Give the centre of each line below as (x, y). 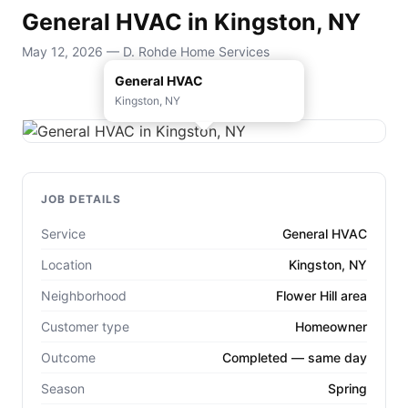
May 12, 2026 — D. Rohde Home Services (146, 51)
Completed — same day (295, 357)
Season (63, 388)
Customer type (85, 326)
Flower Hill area (321, 295)
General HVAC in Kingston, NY (191, 22)
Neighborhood (84, 295)
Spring (347, 388)
